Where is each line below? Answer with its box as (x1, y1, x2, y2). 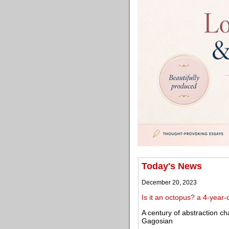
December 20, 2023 (142, 179, 197, 186)
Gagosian (142, 217, 173, 225)
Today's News (142, 161, 202, 171)
